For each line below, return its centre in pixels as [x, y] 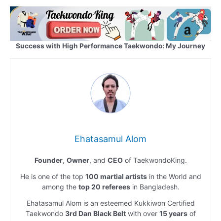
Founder [48, 160]
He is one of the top [53, 177]
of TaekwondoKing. [155, 160]
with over [142, 214]
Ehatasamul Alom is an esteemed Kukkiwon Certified [110, 203]
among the [60, 187]
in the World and [174, 177]
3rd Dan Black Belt [95, 214]
